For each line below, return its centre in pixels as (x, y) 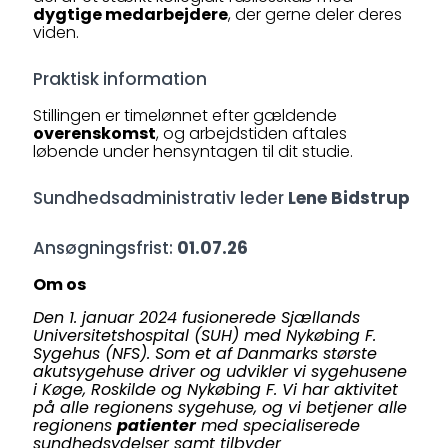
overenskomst (94, 133)
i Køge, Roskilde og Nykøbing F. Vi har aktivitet (215, 389)
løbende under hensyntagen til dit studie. (193, 151)
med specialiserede (278, 425)
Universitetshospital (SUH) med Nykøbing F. (204, 335)
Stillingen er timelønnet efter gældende (185, 115)
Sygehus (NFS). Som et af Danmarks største (205, 353)
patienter (156, 425)
